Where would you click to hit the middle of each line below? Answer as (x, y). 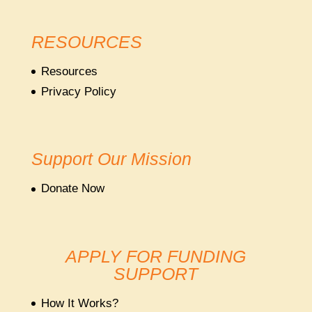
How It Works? (79, 304)
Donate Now (72, 189)
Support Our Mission (111, 159)
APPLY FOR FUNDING (156, 257)
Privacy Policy (78, 91)
